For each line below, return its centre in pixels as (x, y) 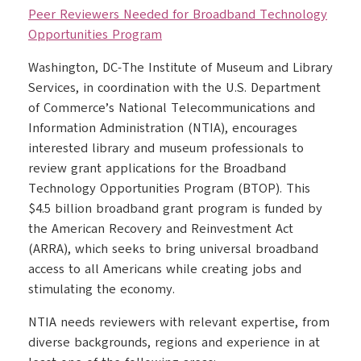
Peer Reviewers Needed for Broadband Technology (178, 15)
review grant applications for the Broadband (157, 168)
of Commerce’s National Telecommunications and (172, 108)
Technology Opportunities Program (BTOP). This (169, 189)
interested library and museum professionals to (166, 148)
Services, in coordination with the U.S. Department (174, 88)
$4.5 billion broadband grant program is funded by (175, 209)
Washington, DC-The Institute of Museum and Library (180, 68)
